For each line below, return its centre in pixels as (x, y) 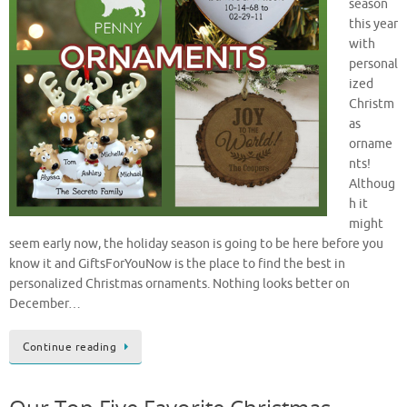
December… (45, 304)
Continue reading (69, 347)
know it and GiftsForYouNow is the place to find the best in (177, 264)
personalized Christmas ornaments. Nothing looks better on (179, 284)
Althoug (372, 184)
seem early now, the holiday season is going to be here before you (196, 244)
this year (373, 25)
